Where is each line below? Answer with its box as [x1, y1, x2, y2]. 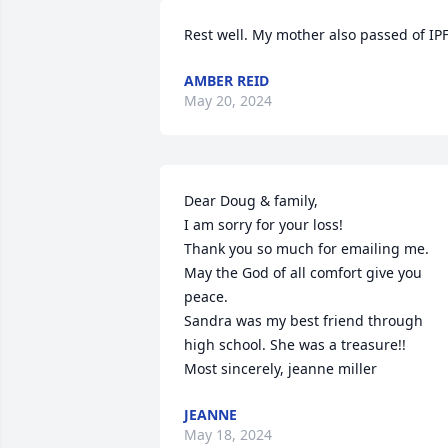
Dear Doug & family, [184, 191, 318, 210]
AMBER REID [184, 71, 269, 90]
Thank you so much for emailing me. [184, 239, 433, 258]
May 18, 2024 [184, 425, 272, 444]
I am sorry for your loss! [184, 215, 343, 234]
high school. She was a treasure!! [184, 335, 406, 354]
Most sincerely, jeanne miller [184, 359, 377, 378]
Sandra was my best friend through [184, 311, 423, 330]
